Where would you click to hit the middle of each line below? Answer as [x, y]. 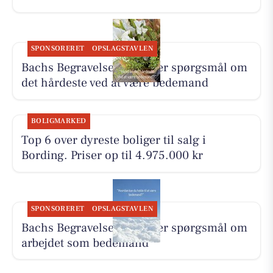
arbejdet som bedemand [85, 243]
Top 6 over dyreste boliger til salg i [113, 140]
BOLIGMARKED [58, 121]
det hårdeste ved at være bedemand [115, 83]
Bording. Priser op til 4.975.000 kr [112, 156]
